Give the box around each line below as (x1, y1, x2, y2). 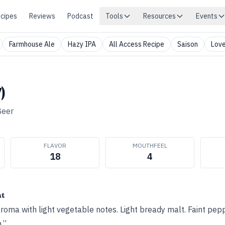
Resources (143, 12, 176, 21)
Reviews (29, 12, 55, 21)
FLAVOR (44, 142, 66, 149)
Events (196, 12, 217, 21)
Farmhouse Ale (9, 40, 55, 49)
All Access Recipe (109, 40, 164, 49)
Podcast (67, 12, 93, 21)
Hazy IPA (68, 40, 96, 49)
